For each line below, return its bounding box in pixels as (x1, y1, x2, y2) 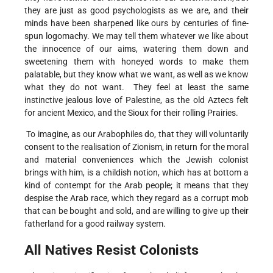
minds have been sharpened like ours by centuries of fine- (24, 18, 249, 29)
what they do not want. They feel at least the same (24, 82, 249, 93)
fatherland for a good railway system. (24, 219, 168, 229)
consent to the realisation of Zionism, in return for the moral (24, 142, 249, 152)
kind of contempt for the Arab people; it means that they (24, 180, 249, 191)
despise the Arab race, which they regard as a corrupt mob (24, 193, 249, 204)
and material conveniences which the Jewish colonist (24, 155, 249, 165)
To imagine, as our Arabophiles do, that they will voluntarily (24, 129, 249, 140)
